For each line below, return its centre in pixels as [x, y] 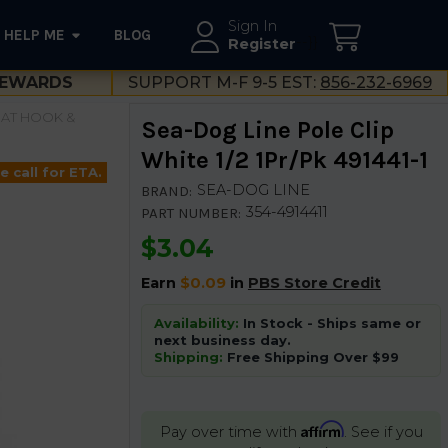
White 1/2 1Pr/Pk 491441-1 [284, 159]
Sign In [253, 26]
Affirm [322, 428]
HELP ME [35, 35]
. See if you [383, 431]
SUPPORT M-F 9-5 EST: [224, 82]
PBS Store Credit [314, 282]
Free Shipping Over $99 [310, 356]
